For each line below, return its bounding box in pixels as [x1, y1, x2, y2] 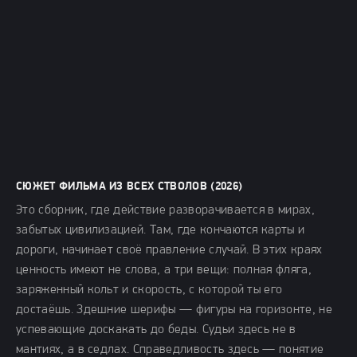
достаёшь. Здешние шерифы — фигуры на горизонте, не [16, 304, 333, 316]
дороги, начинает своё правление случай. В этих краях [16, 244, 323, 257]
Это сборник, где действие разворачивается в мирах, [16, 204, 316, 217]
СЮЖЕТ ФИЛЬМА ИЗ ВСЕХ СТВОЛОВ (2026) [16, 181, 243, 193]
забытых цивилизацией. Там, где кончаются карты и [16, 224, 305, 237]
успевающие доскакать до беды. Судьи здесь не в [16, 324, 296, 336]
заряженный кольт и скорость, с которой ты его [16, 284, 283, 296]
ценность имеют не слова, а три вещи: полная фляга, [16, 264, 312, 277]
